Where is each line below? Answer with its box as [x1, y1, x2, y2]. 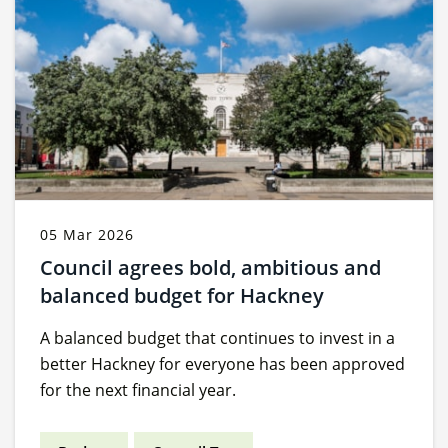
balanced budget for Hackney [40, 282, 324, 310]
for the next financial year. [40, 379, 240, 402]
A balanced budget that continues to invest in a [40, 327, 395, 350]
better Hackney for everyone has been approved [40, 353, 405, 376]
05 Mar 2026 [40, 225, 134, 245]
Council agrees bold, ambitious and [40, 254, 381, 282]
